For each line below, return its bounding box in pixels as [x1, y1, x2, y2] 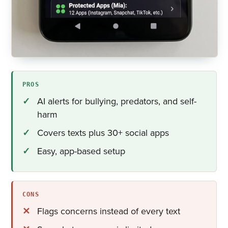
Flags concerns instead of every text [37, 205, 181, 217]
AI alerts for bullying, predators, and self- [37, 95, 197, 107]
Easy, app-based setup [37, 145, 126, 157]
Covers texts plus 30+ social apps [37, 127, 169, 138]
